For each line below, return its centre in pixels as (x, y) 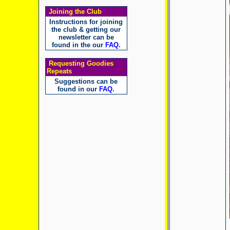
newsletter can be (86, 37)
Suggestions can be (86, 81)
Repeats (59, 71)
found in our (78, 89)
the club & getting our (86, 30)
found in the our (78, 45)
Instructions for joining (86, 22)
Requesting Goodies (80, 63)
